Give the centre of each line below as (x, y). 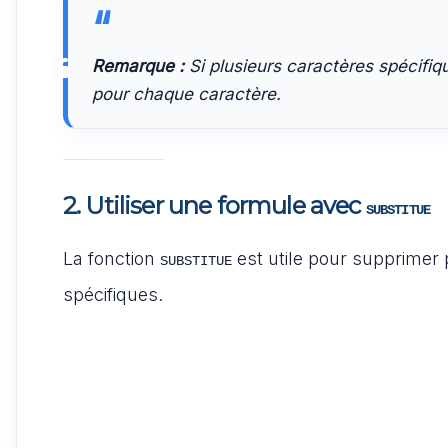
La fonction (111, 258)
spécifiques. (113, 294)
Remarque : (138, 65)
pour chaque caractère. (186, 93)
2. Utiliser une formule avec (214, 205)
